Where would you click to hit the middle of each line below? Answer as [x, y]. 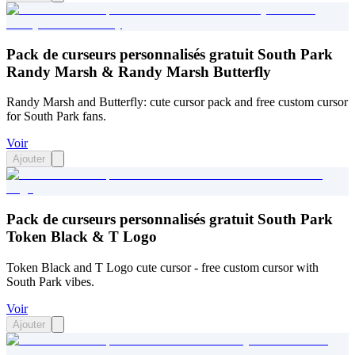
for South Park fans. [56, 116]
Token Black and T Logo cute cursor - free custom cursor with [162, 267]
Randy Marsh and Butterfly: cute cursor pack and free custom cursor [177, 102]
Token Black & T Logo [82, 236]
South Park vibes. [50, 281]
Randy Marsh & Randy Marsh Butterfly [139, 71]
